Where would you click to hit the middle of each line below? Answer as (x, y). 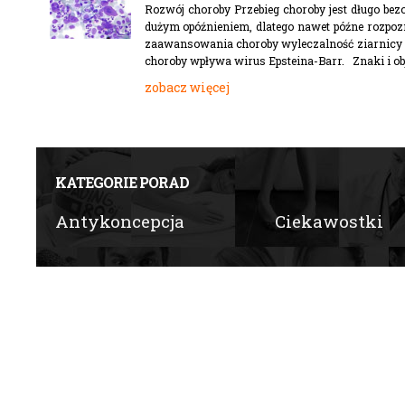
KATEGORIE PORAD (122, 182)
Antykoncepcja (119, 221)
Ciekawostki (329, 221)
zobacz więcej (187, 87)
